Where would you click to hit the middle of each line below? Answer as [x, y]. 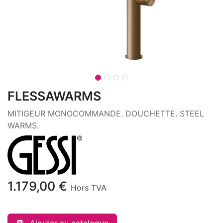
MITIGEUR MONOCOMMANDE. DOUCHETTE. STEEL [106, 113]
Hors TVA [89, 188]
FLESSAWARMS [54, 96]
